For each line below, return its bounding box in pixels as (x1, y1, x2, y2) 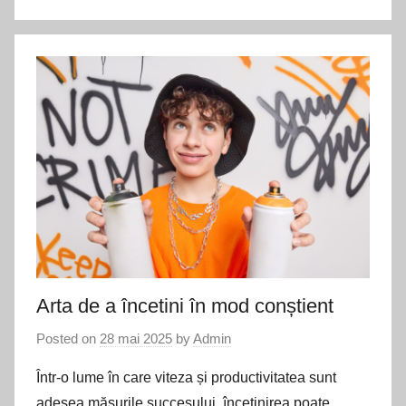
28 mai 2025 (100, 330, 172, 346)
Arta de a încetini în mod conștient (36, 295, 333, 318)
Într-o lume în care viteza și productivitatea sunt (36, 369, 336, 385)
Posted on (36, 330, 100, 346)
